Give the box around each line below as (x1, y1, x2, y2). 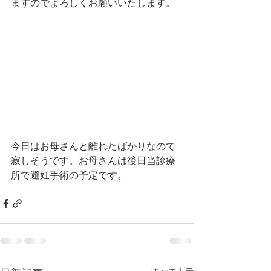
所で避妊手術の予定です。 (11, 170, 127, 180)
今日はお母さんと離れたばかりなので (11, 141, 175, 151)
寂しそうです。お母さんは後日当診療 (11, 155, 175, 166)
